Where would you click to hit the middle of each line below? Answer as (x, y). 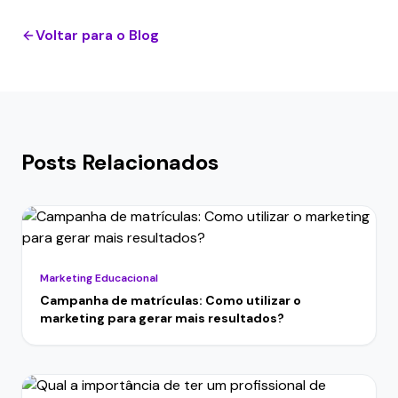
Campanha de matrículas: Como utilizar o (171, 300)
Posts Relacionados (120, 162)
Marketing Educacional (99, 278)
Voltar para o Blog (97, 35)
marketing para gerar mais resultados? (162, 318)
